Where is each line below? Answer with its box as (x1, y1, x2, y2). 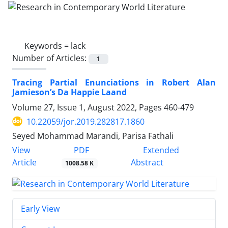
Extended (140, 145, 179, 156)
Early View (21, 203, 60, 214)
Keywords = (24, 40, 71, 51)
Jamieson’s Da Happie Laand (12, 86, 127, 98)
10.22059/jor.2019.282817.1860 (26, 116, 145, 127)
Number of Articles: (12, 52, 89, 64)
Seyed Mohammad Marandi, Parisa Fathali (12, 130, 174, 141)
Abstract (130, 157, 163, 168)
